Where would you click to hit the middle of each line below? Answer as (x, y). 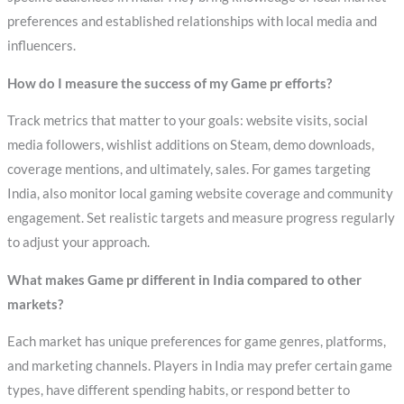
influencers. (41, 46)
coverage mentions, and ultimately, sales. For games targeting (188, 170)
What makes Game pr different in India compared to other (184, 280)
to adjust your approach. (78, 243)
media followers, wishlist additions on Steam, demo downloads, (190, 145)
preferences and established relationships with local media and (192, 22)
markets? (35, 304)
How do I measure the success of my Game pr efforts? (169, 83)
